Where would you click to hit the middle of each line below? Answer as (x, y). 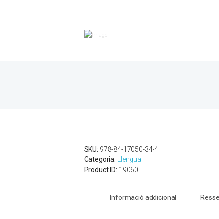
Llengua (129, 160)
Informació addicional (143, 197)
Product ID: (101, 170)
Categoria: (101, 160)
